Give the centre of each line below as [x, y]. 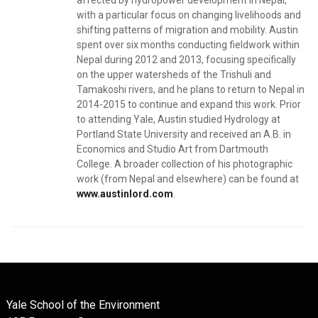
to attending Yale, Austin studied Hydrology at [178, 119]
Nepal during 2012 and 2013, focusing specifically [186, 60]
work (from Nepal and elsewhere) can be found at [187, 179]
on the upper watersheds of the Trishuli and [174, 75]
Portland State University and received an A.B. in [183, 134]
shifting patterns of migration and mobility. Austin [187, 30]
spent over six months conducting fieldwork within [188, 45]
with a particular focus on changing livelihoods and [188, 15]
